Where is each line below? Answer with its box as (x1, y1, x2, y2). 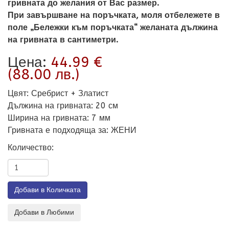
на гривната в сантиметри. (8, 35, 118, 45)
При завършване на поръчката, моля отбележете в (8, 10, 220, 20)
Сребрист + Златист (31, 88, 108, 99)
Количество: (8, 143, 54, 153)
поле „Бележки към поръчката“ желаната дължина (8, 22, 218, 33)
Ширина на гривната (8, 113, 87, 123)
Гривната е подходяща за (8, 125, 106, 135)
